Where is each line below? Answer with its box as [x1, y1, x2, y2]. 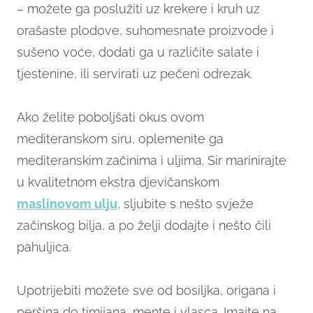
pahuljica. [17, 240, 71, 255]
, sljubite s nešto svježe [117, 196, 254, 212]
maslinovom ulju [17, 196, 117, 212]
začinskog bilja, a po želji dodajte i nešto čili [17, 218, 271, 233]
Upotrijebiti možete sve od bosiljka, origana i [17, 283, 276, 298]
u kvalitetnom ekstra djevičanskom [17, 175, 219, 190]
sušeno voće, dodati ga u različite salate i [17, 45, 259, 60]
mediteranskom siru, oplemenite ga [17, 131, 224, 147]
